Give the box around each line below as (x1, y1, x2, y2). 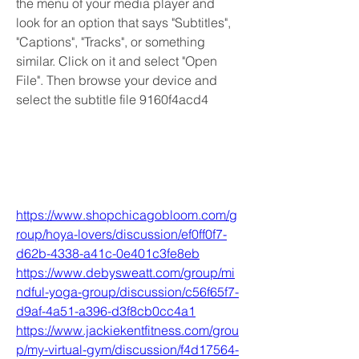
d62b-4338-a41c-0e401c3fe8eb (16, 245, 200, 261)
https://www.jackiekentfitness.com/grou (16, 322, 239, 338)
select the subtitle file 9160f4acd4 (16, 91, 208, 107)
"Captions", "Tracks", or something (16, 34, 205, 50)
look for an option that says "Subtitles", (16, 14, 231, 30)
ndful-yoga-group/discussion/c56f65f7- (16, 284, 239, 300)
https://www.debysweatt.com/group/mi (16, 264, 235, 280)
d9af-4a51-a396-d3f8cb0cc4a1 (16, 303, 196, 319)
